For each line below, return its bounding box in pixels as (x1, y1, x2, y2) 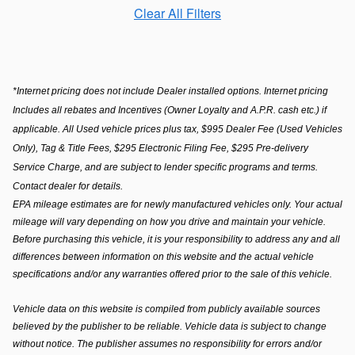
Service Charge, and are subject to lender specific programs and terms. (13, 162, 318, 174)
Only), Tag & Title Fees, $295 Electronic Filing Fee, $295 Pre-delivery (13, 143, 308, 155)
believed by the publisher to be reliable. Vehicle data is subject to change (13, 321, 326, 333)
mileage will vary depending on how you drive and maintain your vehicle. (13, 216, 326, 228)
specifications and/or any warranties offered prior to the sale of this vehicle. (13, 269, 334, 281)
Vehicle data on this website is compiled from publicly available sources (13, 303, 320, 315)
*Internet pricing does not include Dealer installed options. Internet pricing (13, 86, 328, 97)
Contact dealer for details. (13, 181, 123, 193)
